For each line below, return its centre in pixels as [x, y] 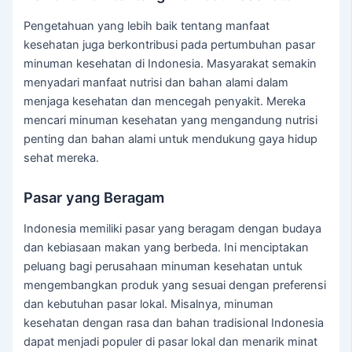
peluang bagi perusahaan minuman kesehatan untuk [163, 266]
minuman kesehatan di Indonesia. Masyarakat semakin [170, 63]
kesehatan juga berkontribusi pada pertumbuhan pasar [170, 44]
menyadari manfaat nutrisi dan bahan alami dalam [156, 82]
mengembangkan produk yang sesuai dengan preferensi [175, 285]
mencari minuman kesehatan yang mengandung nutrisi [171, 120]
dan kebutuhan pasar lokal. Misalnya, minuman [149, 304]
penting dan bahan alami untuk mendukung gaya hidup [171, 139]
